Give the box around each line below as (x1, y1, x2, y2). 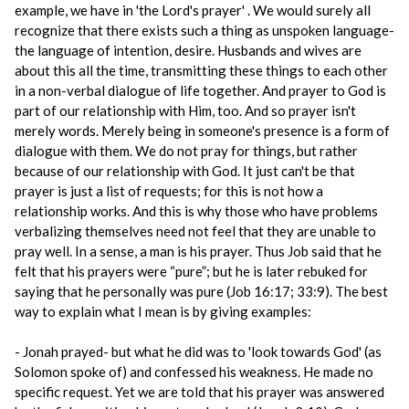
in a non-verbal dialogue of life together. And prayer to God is (15, 82, 386, 99)
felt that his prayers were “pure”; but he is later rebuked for (15, 263, 368, 279)
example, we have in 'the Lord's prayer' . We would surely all (15, 2, 371, 18)
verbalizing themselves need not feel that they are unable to (15, 223, 376, 239)
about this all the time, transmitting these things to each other (15, 62, 388, 79)
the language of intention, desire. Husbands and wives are (15, 42, 362, 58)
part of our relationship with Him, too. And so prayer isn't (15, 102, 356, 119)
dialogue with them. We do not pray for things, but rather (15, 142, 358, 159)
